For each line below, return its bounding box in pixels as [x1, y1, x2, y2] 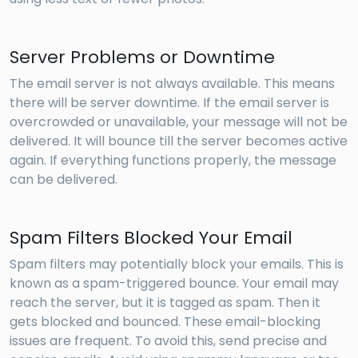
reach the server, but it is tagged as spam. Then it [10, 292, 320, 312]
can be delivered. [10, 169, 117, 189]
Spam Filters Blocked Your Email [10, 225, 292, 250]
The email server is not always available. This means [10, 74, 335, 93]
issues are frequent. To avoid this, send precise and [10, 331, 327, 350]
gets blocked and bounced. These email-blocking [10, 312, 320, 331]
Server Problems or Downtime [10, 44, 275, 70]
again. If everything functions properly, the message [10, 150, 336, 169]
